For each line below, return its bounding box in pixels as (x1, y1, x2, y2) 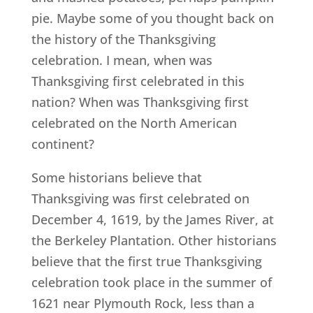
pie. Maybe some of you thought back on (31, 10, 274, 27)
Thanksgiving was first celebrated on (31, 190, 249, 208)
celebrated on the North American (31, 115, 237, 132)
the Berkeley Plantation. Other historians (31, 232, 277, 249)
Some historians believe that (31, 169, 202, 187)
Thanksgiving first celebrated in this (31, 73, 245, 90)
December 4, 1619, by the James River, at (31, 211, 274, 228)
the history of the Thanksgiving (31, 31, 216, 48)
